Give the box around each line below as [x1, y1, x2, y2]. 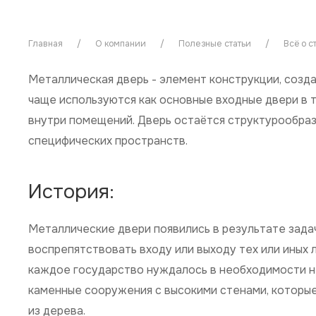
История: [28, 179, 114, 205]
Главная [28, 38, 63, 49]
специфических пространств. [28, 133, 188, 148]
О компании [95, 38, 146, 49]
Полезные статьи [178, 38, 251, 49]
